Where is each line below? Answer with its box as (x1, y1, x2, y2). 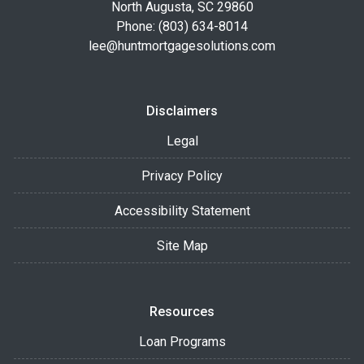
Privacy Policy (141, 167, 223, 184)
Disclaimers (146, 102, 218, 119)
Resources (149, 303, 214, 319)
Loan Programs (138, 333, 226, 349)
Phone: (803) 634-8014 (116, 18, 248, 34)
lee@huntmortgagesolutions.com (89, 37, 275, 54)
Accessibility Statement (114, 202, 250, 219)
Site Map (156, 237, 208, 253)
